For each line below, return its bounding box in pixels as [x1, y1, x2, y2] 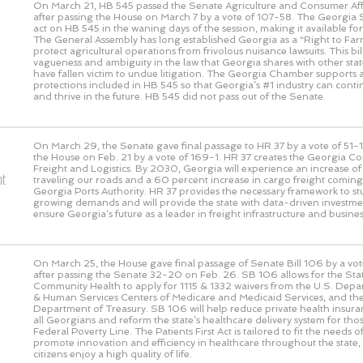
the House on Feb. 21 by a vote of [33, 151, 190, 163]
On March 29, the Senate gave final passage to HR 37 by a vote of [33, 139, 344, 152]
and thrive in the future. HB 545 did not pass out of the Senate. [33, 90, 326, 102]
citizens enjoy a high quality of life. [33, 348, 192, 360]
